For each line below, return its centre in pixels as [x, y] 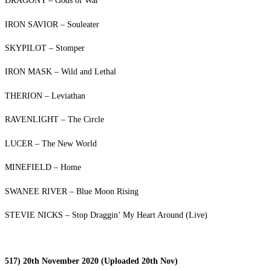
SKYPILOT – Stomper [45, 48]
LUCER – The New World [51, 144]
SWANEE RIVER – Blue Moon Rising [72, 191]
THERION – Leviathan [45, 96]
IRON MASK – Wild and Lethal [60, 72]
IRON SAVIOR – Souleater [52, 24]
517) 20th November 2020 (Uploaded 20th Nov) [91, 261]
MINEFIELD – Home [43, 167]
